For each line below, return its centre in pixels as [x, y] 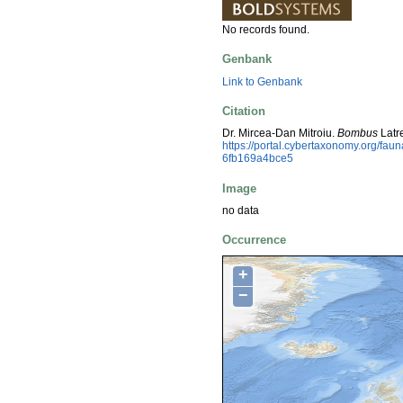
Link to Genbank [262, 81]
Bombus [358, 134]
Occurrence [254, 240]
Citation [244, 111]
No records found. [266, 30]
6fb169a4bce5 [258, 159]
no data [241, 210]
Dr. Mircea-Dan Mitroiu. [280, 134]
